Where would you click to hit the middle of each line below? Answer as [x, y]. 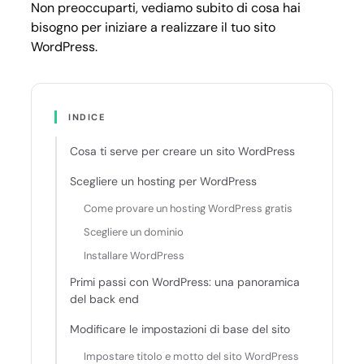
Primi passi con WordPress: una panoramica [185, 282]
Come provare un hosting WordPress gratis [188, 208]
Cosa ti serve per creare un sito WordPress [182, 151]
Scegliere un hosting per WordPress [163, 181]
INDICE [87, 117]
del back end [104, 299]
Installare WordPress [134, 256]
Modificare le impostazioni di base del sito [180, 329]
